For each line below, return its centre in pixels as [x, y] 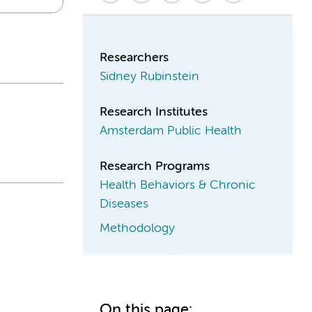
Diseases [124, 204]
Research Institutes [154, 112]
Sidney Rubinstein [149, 76]
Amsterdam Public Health [171, 131]
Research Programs [155, 166]
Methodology [137, 228]
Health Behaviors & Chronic [178, 185]
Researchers [134, 57]
